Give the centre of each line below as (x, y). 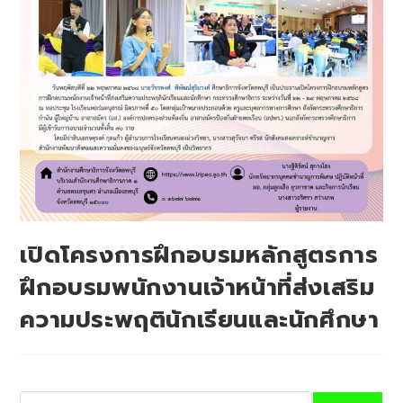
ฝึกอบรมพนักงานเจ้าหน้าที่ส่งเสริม (197, 288)
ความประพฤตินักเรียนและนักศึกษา (200, 320)
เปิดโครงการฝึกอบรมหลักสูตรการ (199, 255)
